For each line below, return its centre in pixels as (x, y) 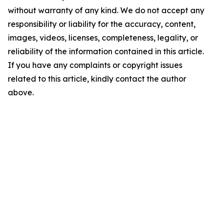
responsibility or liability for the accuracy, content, (102, 24)
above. (21, 92)
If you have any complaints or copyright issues (95, 65)
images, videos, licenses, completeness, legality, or (103, 38)
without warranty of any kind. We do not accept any (106, 10)
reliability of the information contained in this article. (106, 51)
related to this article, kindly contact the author (97, 79)
